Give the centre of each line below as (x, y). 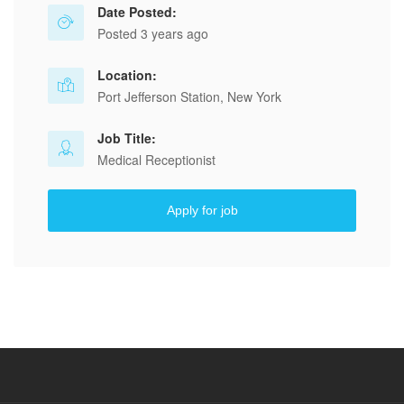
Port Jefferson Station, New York (189, 96)
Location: (127, 75)
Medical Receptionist (156, 160)
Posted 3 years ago (153, 33)
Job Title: (127, 138)
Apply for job (202, 210)
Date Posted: (137, 12)
